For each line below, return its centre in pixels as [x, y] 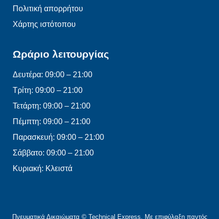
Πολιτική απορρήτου [48, 8]
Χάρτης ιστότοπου [44, 24]
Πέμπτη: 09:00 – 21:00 [52, 122]
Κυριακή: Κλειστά [43, 169]
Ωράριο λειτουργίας [61, 54]
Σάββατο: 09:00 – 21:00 [53, 153]
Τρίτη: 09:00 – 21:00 [48, 90]
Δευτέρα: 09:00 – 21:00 [53, 75]
